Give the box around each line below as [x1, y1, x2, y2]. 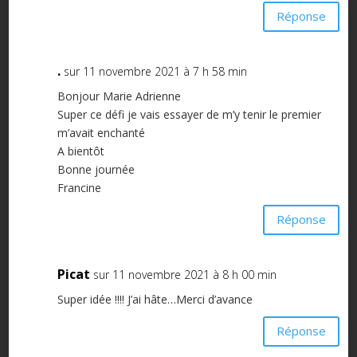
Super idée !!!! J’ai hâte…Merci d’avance [57, 291, 253, 307]
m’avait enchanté [57, 124, 145, 140]
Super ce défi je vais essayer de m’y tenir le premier [57, 106, 321, 122]
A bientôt [57, 143, 104, 159]
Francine [57, 179, 101, 195]
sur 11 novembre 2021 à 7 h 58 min [63, 63, 247, 79]
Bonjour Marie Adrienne [57, 88, 181, 104]
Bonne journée [57, 161, 135, 177]
